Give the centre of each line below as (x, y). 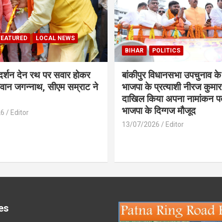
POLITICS (166, 50)
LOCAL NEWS (55, 38)
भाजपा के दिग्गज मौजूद (159, 111)
